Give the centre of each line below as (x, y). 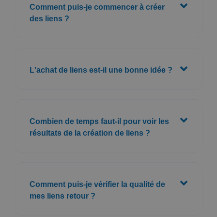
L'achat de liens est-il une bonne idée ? (101, 70)
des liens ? (49, 18)
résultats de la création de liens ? (90, 133)
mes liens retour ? (62, 196)
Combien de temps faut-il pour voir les (99, 121)
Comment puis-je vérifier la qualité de (97, 184)
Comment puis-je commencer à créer (97, 7)
